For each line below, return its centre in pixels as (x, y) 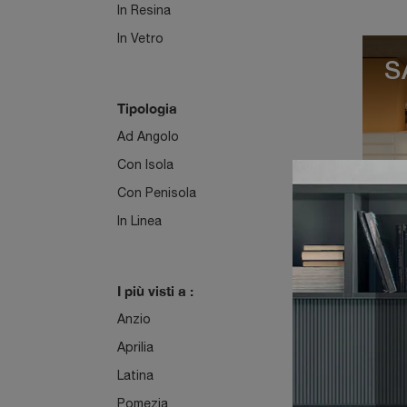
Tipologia (147, 108)
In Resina (144, 10)
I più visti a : (155, 291)
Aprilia (135, 347)
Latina (135, 375)
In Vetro (140, 38)
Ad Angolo (148, 136)
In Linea (139, 221)
